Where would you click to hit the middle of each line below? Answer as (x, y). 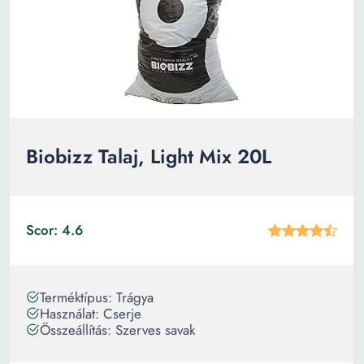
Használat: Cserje (91, 314)
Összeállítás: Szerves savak (117, 330)
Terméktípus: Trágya (97, 297)
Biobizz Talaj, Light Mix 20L (149, 156)
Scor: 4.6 (54, 230)
